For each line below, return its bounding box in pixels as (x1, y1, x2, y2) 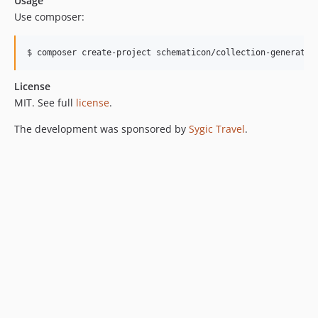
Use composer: (14, 10, 84, 24)
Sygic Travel (189, 122, 245, 136)
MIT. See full (14, 96, 76, 110)
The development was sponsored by (14, 122, 189, 136)
